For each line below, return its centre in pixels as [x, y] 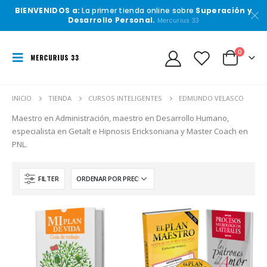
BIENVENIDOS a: [47, 10]
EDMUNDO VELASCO [211, 98]
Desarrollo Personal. [112, 20]
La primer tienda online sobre [138, 10]
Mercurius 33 [178, 21]
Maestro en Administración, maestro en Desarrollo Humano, [120, 118]
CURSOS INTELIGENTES [125, 98]
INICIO [22, 98]
